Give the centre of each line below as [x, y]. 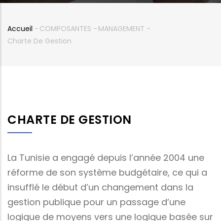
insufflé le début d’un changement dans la [100, 187]
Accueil [20, 28]
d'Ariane [29, 52]
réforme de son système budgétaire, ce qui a [107, 172]
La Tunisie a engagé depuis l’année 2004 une [106, 157]
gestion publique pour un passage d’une [96, 202]
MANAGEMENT [122, 28]
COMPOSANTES [66, 28]
